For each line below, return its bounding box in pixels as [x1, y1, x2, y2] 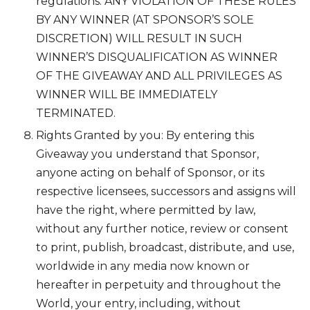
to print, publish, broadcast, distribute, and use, [36, 241, 294, 255]
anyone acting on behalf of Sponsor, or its [36, 166, 264, 180]
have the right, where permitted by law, [36, 203, 255, 217]
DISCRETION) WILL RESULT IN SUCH [36, 32, 242, 46]
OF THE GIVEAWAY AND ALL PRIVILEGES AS [36, 69, 282, 83]
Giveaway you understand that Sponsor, [36, 147, 259, 161]
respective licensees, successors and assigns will [36, 185, 296, 199]
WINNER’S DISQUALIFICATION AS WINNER [36, 51, 277, 64]
